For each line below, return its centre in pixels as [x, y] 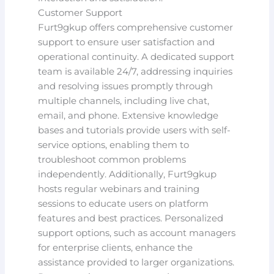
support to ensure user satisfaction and [127, 43]
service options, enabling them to [114, 145]
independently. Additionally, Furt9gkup [128, 175]
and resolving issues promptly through [126, 87]
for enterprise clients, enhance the [116, 248]
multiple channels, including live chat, [124, 101]
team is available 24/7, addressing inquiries [135, 72]
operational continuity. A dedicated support [136, 57]
